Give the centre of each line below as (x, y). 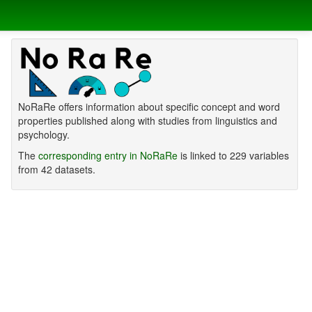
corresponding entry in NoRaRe (108, 156)
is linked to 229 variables (233, 156)
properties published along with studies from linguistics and (147, 121)
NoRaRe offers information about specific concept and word (149, 107)
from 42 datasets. (56, 170)
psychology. (44, 135)
